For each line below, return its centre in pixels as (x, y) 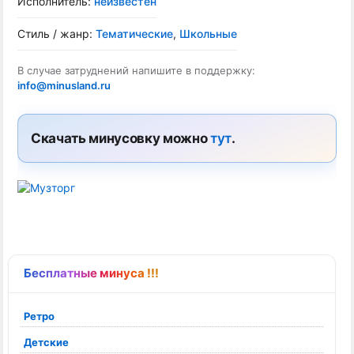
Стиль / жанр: (56, 34)
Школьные (208, 34)
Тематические (134, 34)
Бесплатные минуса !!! (91, 273)
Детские (46, 342)
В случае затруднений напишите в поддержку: (136, 70)
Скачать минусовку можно (121, 138)
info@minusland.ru (64, 85)
